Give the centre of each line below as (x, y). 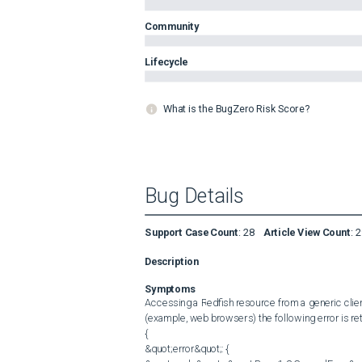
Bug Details (194, 196)
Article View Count (307, 232)
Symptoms (170, 288)
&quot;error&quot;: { (187, 348)
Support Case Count (192, 232)
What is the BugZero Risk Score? (236, 109)
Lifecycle (166, 61)
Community (172, 26)
